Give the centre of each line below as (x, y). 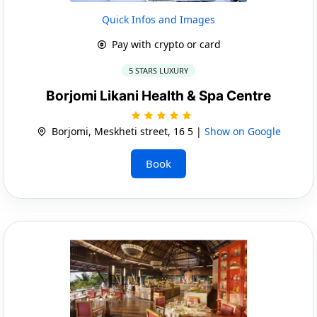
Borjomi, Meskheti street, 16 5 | (126, 131)
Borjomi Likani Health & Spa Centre (158, 96)
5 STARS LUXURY (158, 70)
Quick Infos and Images (158, 19)
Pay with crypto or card (165, 44)
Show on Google (242, 131)
